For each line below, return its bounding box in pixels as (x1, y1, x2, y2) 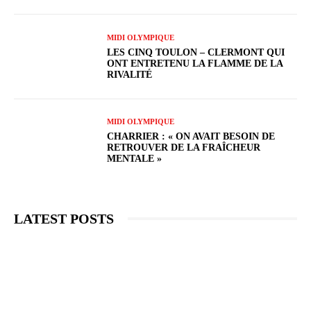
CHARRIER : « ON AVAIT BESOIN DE (107, 131, 276, 142)
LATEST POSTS (14, 210, 114, 226)
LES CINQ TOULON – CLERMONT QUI (107, 47, 285, 58)
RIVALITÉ (107, 69, 153, 80)
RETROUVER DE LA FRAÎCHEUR (107, 142, 261, 153)
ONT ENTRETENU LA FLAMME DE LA (107, 58, 284, 69)
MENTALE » (107, 153, 162, 165)
